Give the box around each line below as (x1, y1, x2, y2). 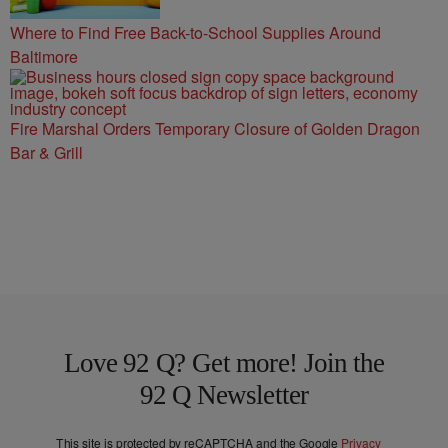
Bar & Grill (10, 141, 83, 164)
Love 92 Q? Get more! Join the (63, 348, 385, 378)
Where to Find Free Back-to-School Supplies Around (10, 21, 381, 44)
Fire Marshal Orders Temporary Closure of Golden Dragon (10, 117, 420, 140)
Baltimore (10, 45, 78, 68)
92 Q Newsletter (139, 379, 309, 410)
